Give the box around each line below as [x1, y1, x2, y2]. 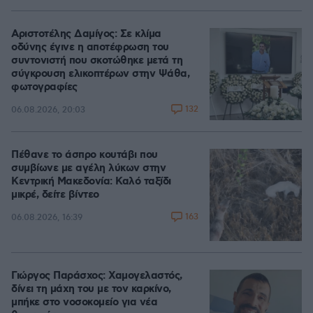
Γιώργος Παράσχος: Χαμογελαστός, [11, 269, 182, 283]
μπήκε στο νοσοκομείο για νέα [11, 296, 157, 310]
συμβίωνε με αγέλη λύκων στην [11, 161, 166, 175]
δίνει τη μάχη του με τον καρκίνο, [11, 282, 171, 296]
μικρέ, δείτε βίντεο [11, 188, 99, 202]
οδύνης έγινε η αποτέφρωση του [11, 41, 169, 54]
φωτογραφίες [11, 80, 78, 94]
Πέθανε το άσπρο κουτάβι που [11, 148, 158, 162]
